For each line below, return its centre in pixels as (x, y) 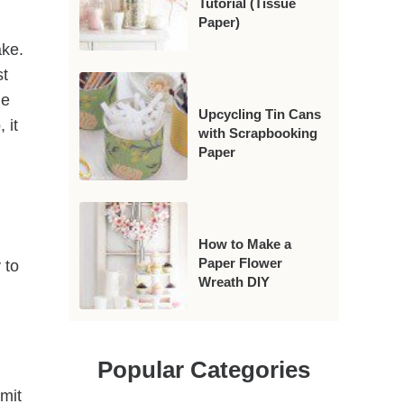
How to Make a (244, 243)
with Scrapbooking (257, 133)
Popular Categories (204, 369)
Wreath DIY (234, 281)
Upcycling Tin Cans (259, 114)
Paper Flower (240, 262)
